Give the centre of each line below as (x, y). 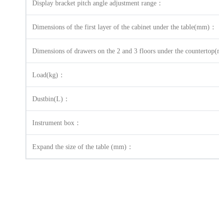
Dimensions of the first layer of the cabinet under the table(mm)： (124, 27)
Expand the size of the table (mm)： (83, 147)
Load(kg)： (49, 75)
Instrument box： (57, 123)
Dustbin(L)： (51, 99)
